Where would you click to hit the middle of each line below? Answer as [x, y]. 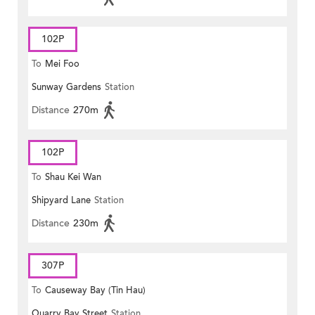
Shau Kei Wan [73, 178]
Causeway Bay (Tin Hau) [95, 291]
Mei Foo [62, 64]
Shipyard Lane [61, 201]
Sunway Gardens [66, 88]
